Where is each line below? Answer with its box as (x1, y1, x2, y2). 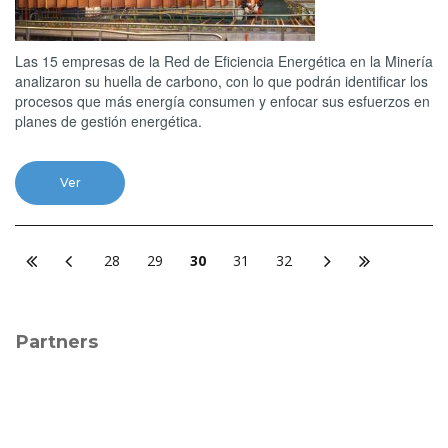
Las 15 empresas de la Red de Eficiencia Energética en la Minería (15, 50, 433, 71)
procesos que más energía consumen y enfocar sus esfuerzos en (15, 90, 430, 111)
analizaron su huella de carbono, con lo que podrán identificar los (15, 70, 428, 91)
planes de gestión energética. (15, 110, 202, 131)
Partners (16, 330, 98, 353)
